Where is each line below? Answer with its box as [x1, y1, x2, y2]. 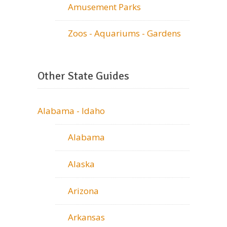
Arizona [68, 184, 99, 197]
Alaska [68, 158, 95, 170]
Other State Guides [37, 69, 129, 83]
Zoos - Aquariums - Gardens [68, 27, 181, 40]
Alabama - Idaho [37, 104, 105, 117]
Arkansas [68, 211, 105, 223]
